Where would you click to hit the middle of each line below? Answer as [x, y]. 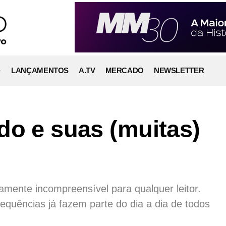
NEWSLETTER [179, 70]
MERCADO [124, 70]
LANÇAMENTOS [40, 70]
